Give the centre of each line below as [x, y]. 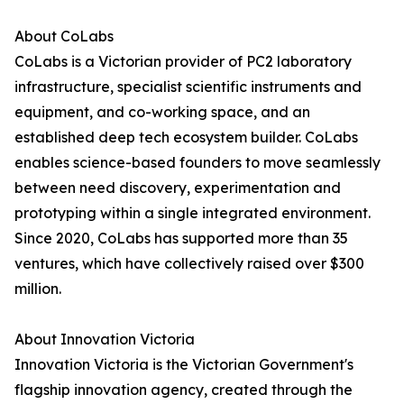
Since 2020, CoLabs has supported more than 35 [181, 239]
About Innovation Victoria [105, 340]
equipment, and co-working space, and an [162, 112]
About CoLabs [64, 37]
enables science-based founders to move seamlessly [197, 163]
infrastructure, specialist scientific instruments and [188, 87]
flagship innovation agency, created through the [184, 390]
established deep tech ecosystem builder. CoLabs [186, 138]
